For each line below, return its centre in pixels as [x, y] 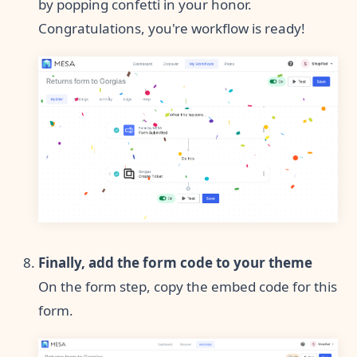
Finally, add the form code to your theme [175, 262]
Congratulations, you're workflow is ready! [172, 28]
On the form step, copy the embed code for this [188, 286]
